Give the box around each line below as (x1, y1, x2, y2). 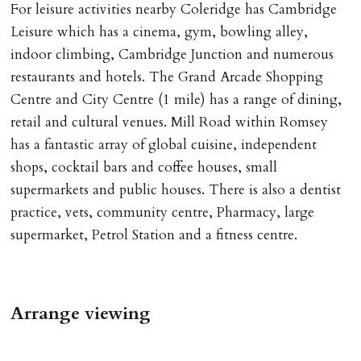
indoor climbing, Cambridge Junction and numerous (10, 44, 334, 64)
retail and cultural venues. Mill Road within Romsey (10, 112, 329, 131)
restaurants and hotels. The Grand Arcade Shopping (10, 67, 324, 86)
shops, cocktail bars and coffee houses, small (10, 157, 278, 176)
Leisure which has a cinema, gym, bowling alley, (10, 22, 309, 41)
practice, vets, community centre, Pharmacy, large (10, 202, 315, 222)
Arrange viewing (10, 301, 151, 326)
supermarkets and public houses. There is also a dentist (10, 180, 342, 199)
